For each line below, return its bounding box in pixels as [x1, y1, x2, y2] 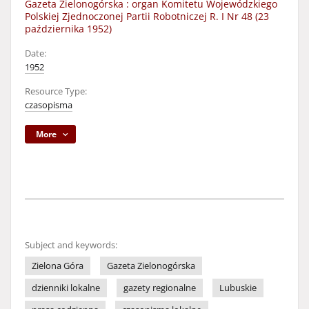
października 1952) [25, 22, 112, 35]
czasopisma [25, 99, 72, 111]
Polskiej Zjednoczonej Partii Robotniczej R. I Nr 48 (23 [25, 10, 269, 23]
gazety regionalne [123, 282, 196, 294]
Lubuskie [219, 282, 257, 294]
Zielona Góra [32, 260, 83, 272]
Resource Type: [25, 86, 87, 97]
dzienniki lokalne [32, 282, 100, 294]
